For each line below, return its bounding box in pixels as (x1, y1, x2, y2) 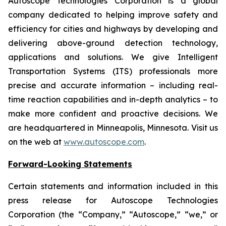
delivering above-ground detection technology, (8, 38, 218, 48)
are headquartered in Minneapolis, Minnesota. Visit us (8, 123, 218, 133)
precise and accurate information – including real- (8, 80, 218, 90)
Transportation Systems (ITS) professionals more (8, 66, 218, 76)
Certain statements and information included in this (8, 181, 218, 191)
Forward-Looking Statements (8, 159, 132, 169)
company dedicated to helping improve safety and (8, 10, 218, 20)
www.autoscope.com (64, 137, 144, 147)
